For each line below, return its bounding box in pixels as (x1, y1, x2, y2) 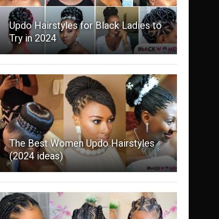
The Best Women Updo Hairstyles (9, 137, 154, 150)
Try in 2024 (9, 32, 56, 44)
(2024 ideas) (9, 150, 63, 162)
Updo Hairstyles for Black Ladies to (9, 20, 162, 32)
